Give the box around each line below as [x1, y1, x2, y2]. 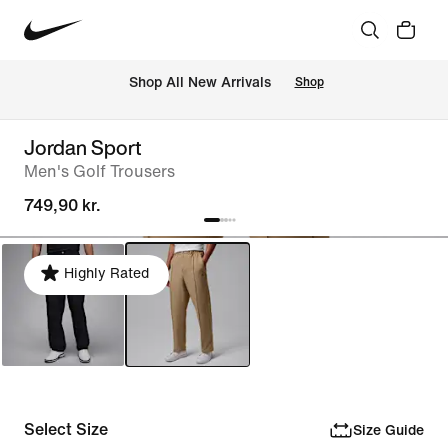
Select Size [24, 421, 108, 438]
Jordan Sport [24, 133, 142, 162]
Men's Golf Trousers [24, 163, 175, 180]
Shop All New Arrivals [128, 75, 271, 91]
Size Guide [352, 422, 424, 438]
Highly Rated [64, 266, 149, 281]
